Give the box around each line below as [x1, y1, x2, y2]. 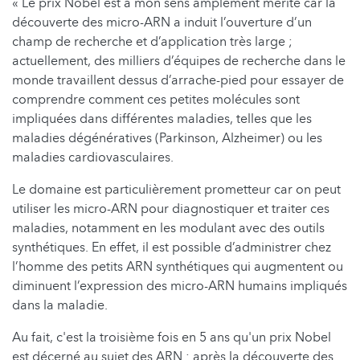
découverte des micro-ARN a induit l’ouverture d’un [12, 13, 312, 31]
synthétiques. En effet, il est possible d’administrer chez [12, 238, 331, 256]
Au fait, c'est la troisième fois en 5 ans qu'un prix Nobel [12, 328, 331, 346]
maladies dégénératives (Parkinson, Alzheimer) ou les [12, 129, 322, 147]
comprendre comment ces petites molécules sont [12, 90, 300, 108]
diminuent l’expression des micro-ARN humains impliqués [12, 276, 347, 295]
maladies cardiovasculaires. [12, 148, 174, 166]
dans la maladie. [12, 296, 108, 314]
